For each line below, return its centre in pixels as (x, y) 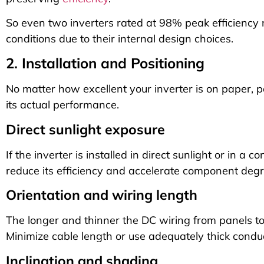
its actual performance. (62, 105)
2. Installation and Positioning (105, 63)
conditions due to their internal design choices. (120, 38)
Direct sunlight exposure (85, 129)
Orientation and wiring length (102, 195)
